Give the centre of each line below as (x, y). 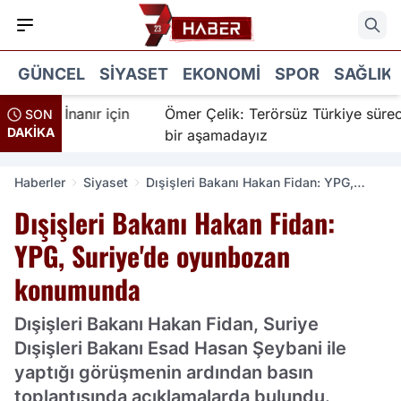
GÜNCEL (51, 73)
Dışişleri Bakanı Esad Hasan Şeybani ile (180, 348)
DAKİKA (31, 132)
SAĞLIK (363, 73)
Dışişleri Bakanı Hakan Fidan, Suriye (166, 324)
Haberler (40, 182)
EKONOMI (222, 73)
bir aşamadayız (187, 135)
